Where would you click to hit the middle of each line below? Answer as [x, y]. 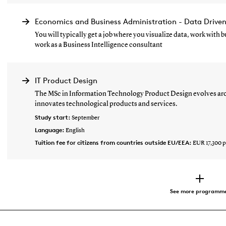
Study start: [53, 117]
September [86, 118]
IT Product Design [66, 80]
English [75, 130]
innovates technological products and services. [106, 104]
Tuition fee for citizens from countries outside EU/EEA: [114, 142]
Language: [50, 130]
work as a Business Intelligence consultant [99, 45]
